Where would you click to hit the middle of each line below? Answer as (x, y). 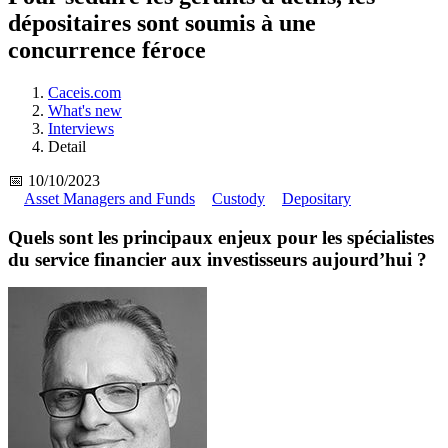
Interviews (81, 129)
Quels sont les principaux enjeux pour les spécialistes (221, 237)
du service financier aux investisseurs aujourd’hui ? (217, 259)
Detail (67, 147)
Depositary (316, 199)
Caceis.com (84, 93)
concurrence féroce (107, 50)
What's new (85, 111)
